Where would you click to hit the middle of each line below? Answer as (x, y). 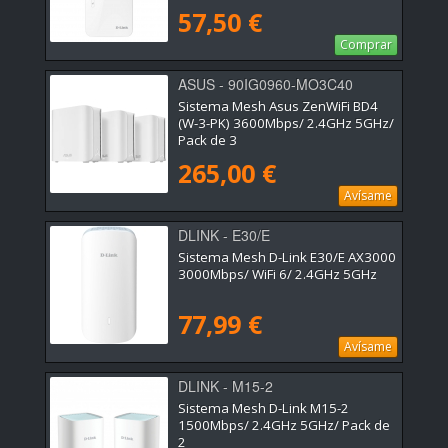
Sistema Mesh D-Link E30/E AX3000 (287, 257)
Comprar (366, 45)
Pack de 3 (207, 140)
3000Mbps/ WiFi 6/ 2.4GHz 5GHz (277, 274)
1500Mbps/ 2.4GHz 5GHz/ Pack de (284, 425)
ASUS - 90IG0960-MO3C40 (265, 84)
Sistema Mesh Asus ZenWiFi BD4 (278, 106)
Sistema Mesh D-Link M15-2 (263, 408)
